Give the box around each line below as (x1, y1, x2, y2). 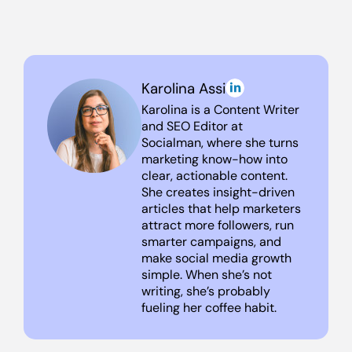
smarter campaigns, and (141, 233, 281, 250)
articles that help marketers (141, 200, 301, 217)
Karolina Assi (141, 79, 225, 98)
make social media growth (141, 250, 291, 266)
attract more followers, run (141, 217, 294, 233)
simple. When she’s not (141, 266, 272, 283)
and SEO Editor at (141, 118, 243, 134)
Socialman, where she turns (141, 134, 299, 151)
